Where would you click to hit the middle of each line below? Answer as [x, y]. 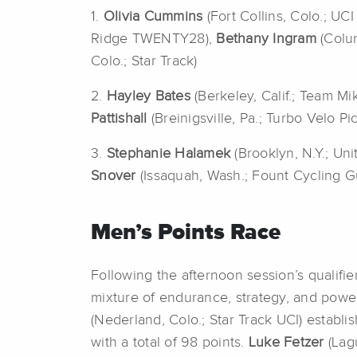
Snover [116, 177]
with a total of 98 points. [170, 343]
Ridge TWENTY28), [154, 39]
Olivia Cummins [153, 17]
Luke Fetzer [288, 343]
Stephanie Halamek [171, 154]
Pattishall [119, 119]
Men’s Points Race [188, 233]
